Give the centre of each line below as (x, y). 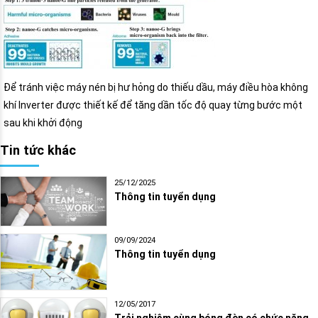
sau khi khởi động (43, 122)
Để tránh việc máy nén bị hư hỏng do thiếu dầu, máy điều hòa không (156, 87)
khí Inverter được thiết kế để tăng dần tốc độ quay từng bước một (153, 105)
